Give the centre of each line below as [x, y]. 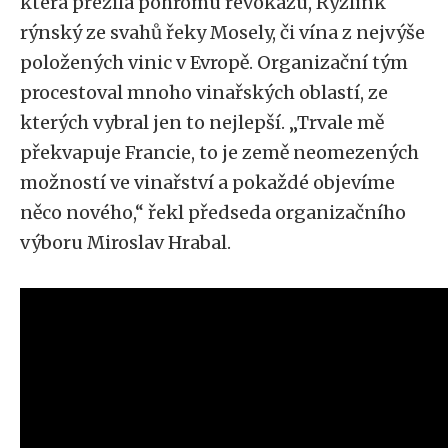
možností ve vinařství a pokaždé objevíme [207, 182]
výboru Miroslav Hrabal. [125, 242]
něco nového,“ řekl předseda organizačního [213, 212]
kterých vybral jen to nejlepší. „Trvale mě [202, 122]
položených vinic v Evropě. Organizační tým [214, 62]
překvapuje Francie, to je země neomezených [219, 152]
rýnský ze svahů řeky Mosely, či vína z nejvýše [222, 32]
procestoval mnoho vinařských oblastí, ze [204, 92]
